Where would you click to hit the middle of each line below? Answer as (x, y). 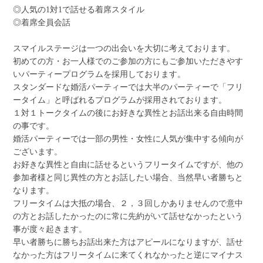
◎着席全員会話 (42, 23)
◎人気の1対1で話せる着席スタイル (79, 10)
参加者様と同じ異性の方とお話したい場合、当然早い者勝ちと (128, 178)
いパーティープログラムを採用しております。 (100, 75)
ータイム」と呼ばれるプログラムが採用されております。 (120, 100)
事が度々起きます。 (50, 230)
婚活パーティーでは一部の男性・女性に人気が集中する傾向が (128, 139)
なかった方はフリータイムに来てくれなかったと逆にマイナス (128, 255)
